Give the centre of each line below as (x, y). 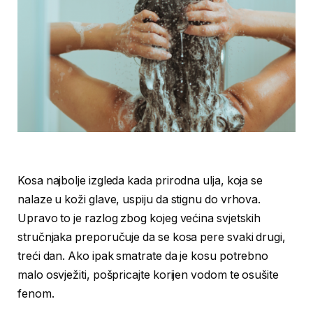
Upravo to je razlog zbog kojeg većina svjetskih (139, 219)
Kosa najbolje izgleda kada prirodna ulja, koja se (140, 181)
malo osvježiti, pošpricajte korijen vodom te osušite (148, 275)
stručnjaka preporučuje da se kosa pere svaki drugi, (152, 238)
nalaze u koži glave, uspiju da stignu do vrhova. (139, 200)
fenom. (36, 294)
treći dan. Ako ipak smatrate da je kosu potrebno (143, 256)
